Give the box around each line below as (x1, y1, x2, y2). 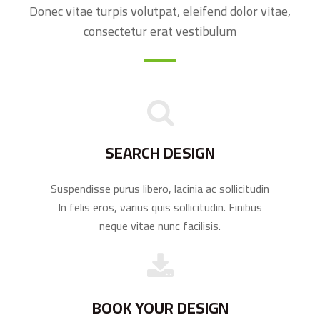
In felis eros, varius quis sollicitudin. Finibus (58, 196, 262, 218)
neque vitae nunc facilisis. (99, 214, 221, 236)
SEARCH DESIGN (105, 137, 215, 168)
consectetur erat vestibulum (84, 19, 236, 43)
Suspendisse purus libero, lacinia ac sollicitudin (51, 177, 269, 199)
